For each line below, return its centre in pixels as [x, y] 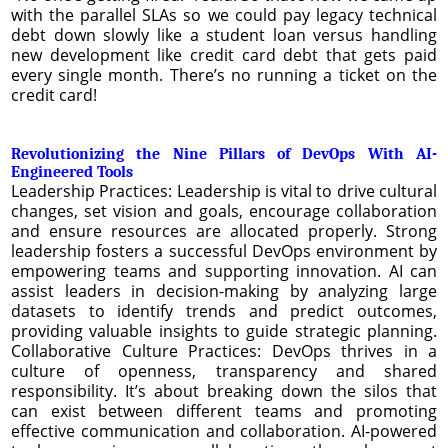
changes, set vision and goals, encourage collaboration [224, 210]
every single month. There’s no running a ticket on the [224, 74]
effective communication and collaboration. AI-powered [224, 430]
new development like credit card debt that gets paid [224, 54]
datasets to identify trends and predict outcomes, [224, 310]
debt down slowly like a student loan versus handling [224, 34]
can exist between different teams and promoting [224, 410]
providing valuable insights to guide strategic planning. [224, 330]
